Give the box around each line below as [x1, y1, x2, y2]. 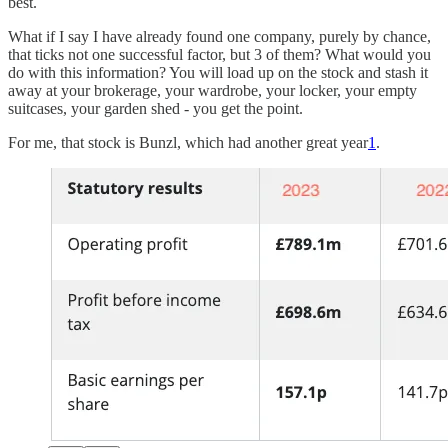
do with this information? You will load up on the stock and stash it [8, 63, 428, 81]
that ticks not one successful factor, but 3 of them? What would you [8, 45, 431, 63]
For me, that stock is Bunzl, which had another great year [8, 133, 368, 151]
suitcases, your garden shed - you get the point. [8, 99, 303, 117]
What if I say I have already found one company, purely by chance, [8, 27, 431, 45]
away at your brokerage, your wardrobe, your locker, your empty [8, 81, 417, 99]
